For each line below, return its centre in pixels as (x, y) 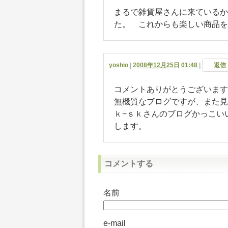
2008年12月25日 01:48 (165, 65)
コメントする (129, 163)
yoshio (119, 65)
